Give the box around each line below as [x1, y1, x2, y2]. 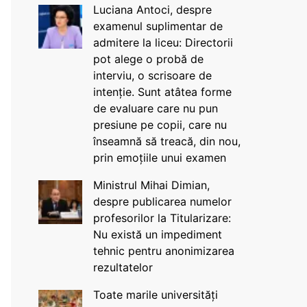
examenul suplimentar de [93, 19, 223, 33]
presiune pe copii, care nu [93, 118, 227, 132]
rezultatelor [93, 260, 153, 274]
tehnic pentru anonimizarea [93, 244, 234, 258]
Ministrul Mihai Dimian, [93, 178, 210, 192]
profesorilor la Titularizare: [93, 211, 231, 225]
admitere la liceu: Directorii [93, 36, 233, 49]
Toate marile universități [93, 288, 218, 302]
